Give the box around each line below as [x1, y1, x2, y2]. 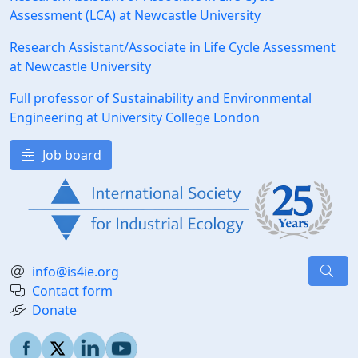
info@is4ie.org [32, 262, 119, 280]
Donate [32, 300, 77, 319]
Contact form [32, 281, 113, 300]
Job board [39, 146, 101, 165]
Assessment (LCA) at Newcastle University [10, 6, 261, 25]
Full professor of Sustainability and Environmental [10, 89, 312, 108]
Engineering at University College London [10, 109, 260, 127]
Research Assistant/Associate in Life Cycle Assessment [10, 38, 336, 57]
